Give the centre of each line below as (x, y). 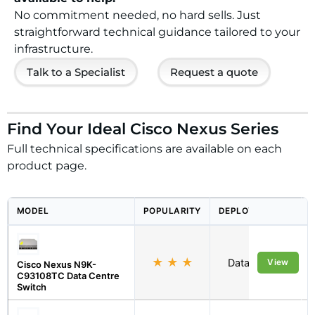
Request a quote (214, 72)
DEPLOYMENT (250, 211)
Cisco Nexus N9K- (57, 264)
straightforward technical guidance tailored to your (157, 32)
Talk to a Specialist (76, 72)
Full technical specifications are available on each (144, 148)
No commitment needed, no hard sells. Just (137, 15)
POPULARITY (172, 211)
